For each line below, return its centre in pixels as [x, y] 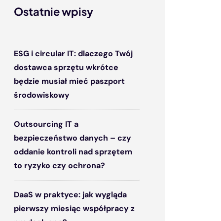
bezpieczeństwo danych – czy [73, 138]
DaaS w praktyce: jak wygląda [70, 195]
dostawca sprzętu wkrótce [66, 67]
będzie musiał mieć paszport [69, 81]
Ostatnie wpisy [54, 11]
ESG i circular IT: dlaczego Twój [73, 54]
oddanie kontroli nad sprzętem [73, 152]
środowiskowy [42, 95]
